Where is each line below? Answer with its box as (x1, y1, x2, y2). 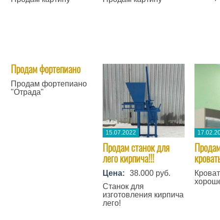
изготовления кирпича (103, 191, 184, 199)
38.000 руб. (130, 169, 171, 177)
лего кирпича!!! (103, 152, 155, 165)
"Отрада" (11, 88, 44, 96)
